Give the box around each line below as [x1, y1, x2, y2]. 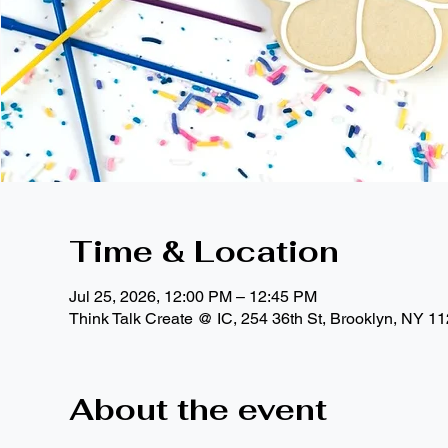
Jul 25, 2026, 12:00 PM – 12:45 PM [68, 286, 317, 306]
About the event [68, 389, 327, 429]
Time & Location [68, 231, 339, 271]
